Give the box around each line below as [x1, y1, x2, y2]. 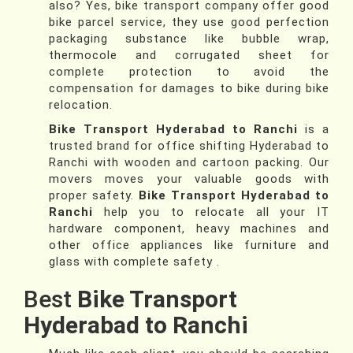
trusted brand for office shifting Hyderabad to [49, 139, 329, 154]
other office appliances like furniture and [49, 238, 329, 253]
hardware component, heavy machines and [49, 221, 329, 236]
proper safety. [49, 188, 139, 203]
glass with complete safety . [49, 255, 220, 269]
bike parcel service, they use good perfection [49, 15, 329, 30]
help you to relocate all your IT [93, 205, 329, 220]
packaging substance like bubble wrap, [49, 32, 329, 46]
